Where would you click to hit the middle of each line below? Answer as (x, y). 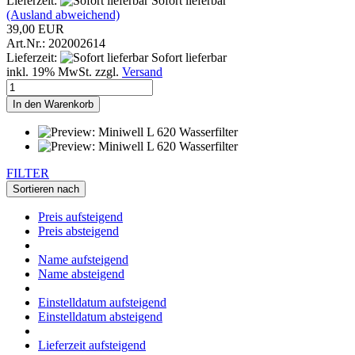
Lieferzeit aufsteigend (92, 345)
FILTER (28, 173)
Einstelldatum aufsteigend (102, 302)
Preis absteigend (78, 231)
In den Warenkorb (53, 104)
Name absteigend (81, 273)
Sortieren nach (46, 189)
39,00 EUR (35, 29)
